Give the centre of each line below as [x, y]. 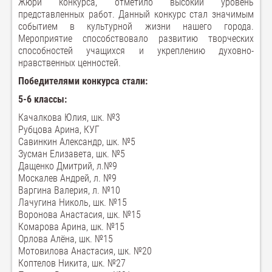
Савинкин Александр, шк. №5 [77, 142]
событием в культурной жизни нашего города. [136, 26]
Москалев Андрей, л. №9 [67, 178]
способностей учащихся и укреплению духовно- [136, 51]
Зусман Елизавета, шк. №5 [72, 154]
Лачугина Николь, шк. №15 [73, 202]
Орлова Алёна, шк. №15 [66, 239]
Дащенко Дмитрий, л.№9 [68, 166]
